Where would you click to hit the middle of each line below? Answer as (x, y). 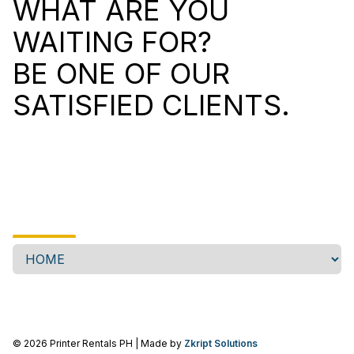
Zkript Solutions (221, 343)
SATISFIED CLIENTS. (151, 105)
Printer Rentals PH (91, 343)
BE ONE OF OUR (121, 73)
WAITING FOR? (112, 42)
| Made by (157, 343)
